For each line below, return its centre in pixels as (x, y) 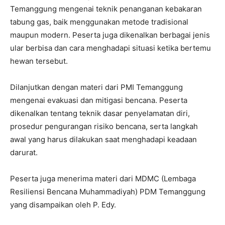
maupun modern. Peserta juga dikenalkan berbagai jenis (110, 35)
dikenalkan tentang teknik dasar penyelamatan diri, (100, 113)
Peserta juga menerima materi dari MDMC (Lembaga (103, 178)
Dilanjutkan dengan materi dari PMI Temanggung (96, 87)
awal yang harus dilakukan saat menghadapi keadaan (103, 139)
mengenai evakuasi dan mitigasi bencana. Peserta (99, 100)
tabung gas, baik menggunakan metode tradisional (99, 22)
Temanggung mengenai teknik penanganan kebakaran (106, 9)
